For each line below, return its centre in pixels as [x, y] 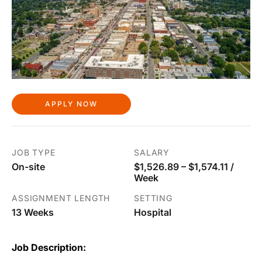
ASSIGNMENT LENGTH [61, 198]
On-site [28, 167]
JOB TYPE [34, 153]
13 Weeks [33, 213]
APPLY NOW [71, 104]
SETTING [153, 198]
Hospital [153, 213]
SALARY [152, 153]
